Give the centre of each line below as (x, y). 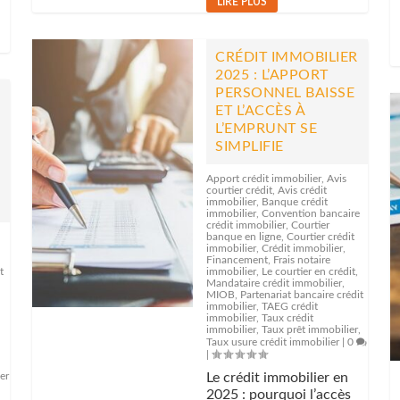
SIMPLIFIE (250, 146)
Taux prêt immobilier (310, 329)
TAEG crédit (290, 306)
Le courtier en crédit (309, 271)
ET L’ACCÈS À (260, 111)
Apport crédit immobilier (264, 179)
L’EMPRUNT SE (267, 129)
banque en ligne (244, 237)
